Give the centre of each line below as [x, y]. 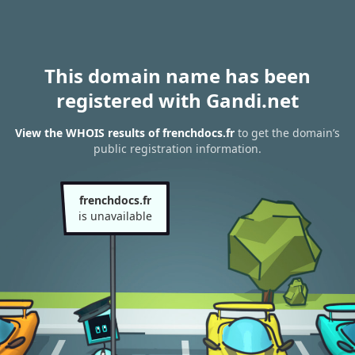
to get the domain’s [287, 133]
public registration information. [177, 149]
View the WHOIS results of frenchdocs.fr [125, 133]
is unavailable [115, 216]
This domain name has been [177, 76]
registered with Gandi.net [177, 100]
